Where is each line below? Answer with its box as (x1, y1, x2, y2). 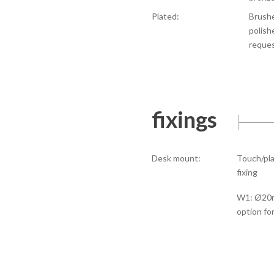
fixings (152, 105, 217, 133)
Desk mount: (152, 152, 201, 163)
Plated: (152, 10, 179, 21)
